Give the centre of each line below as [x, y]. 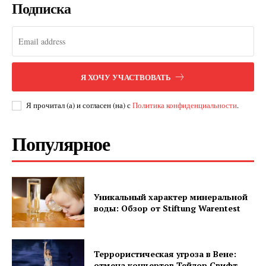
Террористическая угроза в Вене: [165, 254]
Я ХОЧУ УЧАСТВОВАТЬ [126, 77]
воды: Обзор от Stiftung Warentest [167, 208]
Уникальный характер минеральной [171, 197]
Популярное [61, 143]
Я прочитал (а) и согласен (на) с [79, 105]
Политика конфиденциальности [185, 105]
